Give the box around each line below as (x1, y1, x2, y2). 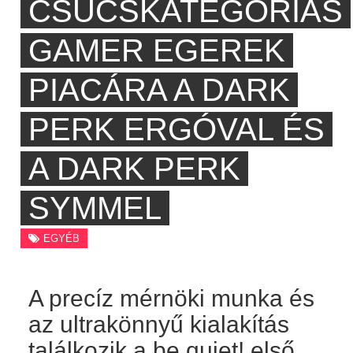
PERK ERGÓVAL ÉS (28, 112, 325, 147)
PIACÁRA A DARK (28, 72, 290, 108)
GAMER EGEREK (28, 33, 285, 69)
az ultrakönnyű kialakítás (28, 310, 289, 337)
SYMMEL (28, 191, 162, 226)
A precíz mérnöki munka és (28, 284, 314, 311)
